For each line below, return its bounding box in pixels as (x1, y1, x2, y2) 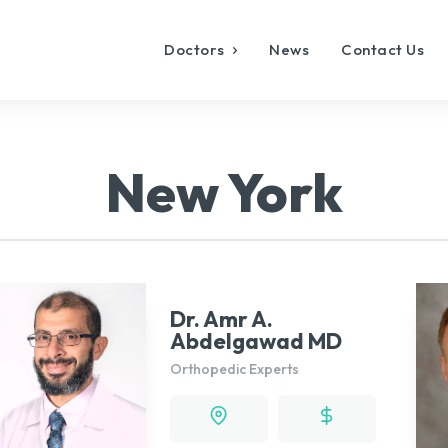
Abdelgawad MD (170, 326, 343, 355)
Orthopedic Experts (170, 359, 300, 378)
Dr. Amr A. (170, 304, 274, 333)
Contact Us (341, 40, 425, 59)
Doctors (164, 40, 225, 59)
